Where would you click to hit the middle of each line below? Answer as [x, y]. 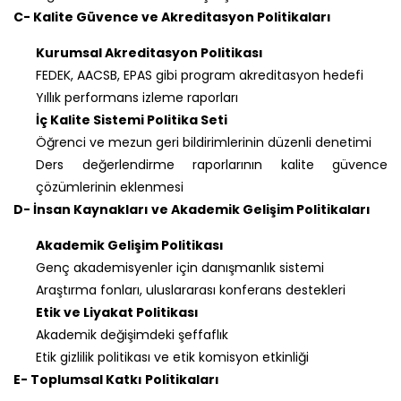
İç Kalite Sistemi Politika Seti [132, 119]
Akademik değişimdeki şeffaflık [132, 334]
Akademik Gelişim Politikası [130, 245]
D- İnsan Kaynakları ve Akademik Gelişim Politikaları [192, 209]
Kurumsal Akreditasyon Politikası [149, 52]
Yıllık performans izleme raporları [137, 97]
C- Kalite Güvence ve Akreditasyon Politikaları [172, 17]
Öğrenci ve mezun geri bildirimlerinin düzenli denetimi [204, 142]
